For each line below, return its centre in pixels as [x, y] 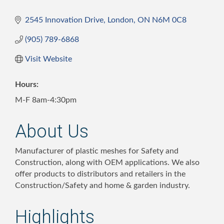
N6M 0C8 [169, 20]
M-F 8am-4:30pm [46, 100]
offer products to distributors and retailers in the [100, 174]
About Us [52, 131]
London [120, 20]
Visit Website [48, 59]
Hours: [27, 84]
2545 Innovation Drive [64, 20]
